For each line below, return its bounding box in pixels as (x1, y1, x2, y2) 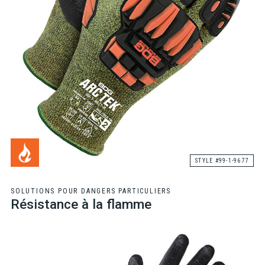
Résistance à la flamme (10, 196, 151, 212)
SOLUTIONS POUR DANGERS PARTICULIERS (10, 186, 171, 195)
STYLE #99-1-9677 (195, 157, 249, 164)
